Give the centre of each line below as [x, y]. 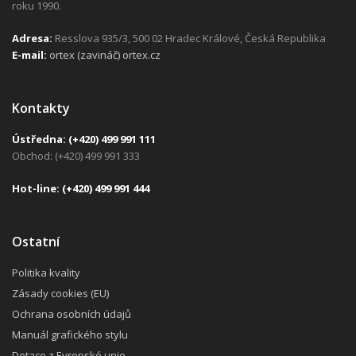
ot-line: [41, 188]
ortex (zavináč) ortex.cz [105, 54]
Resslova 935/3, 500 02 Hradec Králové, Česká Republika [189, 38]
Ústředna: [40, 139]
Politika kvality [46, 272]
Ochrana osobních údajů [72, 313]
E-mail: [29, 54]
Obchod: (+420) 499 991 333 [76, 155]
